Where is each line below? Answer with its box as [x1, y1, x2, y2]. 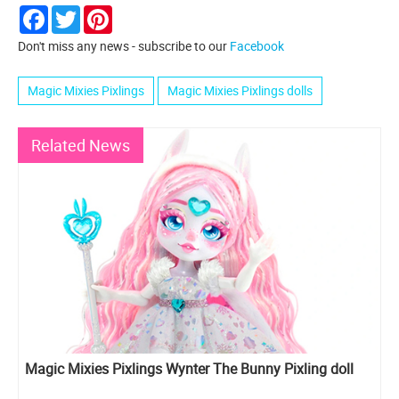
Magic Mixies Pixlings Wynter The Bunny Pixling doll [25, 359, 354, 379]
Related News [31, 134, 130, 156]
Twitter [80, 3, 119, 20]
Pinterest [112, 3, 162, 20]
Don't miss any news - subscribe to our [18, 37, 230, 54]
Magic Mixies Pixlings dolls [167, 81, 313, 99]
